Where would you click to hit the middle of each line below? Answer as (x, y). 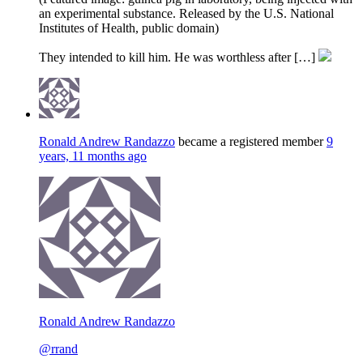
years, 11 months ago (93, 156)
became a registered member (251, 141)
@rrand (58, 349)
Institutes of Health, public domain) (129, 28)
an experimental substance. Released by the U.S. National (186, 13)
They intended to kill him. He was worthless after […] (179, 57)
